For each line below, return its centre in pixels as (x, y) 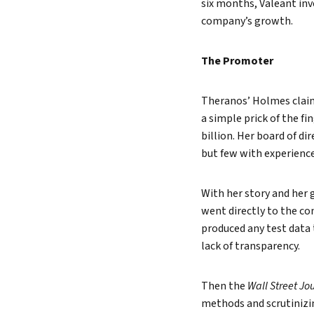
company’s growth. (247, 21)
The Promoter (237, 61)
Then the (223, 286)
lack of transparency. (251, 246)
